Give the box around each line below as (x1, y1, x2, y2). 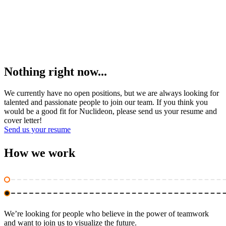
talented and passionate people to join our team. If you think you (4, 97, 208, 106)
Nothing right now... (4, 65, 107, 79)
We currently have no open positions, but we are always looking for (4, 88, 219, 97)
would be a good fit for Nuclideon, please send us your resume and (4, 106, 217, 116)
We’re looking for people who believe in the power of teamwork (4, 209, 209, 218)
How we (4, 146, 48, 159)
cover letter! (4, 116, 42, 125)
